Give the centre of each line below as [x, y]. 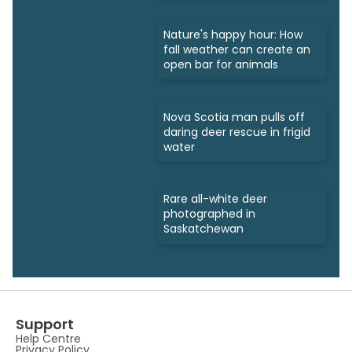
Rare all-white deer [215, 199]
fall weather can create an [237, 49]
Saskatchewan [203, 229]
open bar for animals [221, 64]
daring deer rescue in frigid [237, 132]
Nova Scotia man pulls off [234, 117]
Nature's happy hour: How [233, 34]
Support [45, 324]
